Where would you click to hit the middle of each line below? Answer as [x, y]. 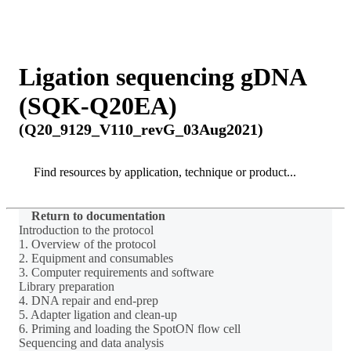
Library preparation [67, 286]
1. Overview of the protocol [87, 244]
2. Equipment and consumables [96, 258]
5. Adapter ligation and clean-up [98, 314]
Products [147, 20]
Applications [200, 20]
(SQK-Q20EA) [98, 106]
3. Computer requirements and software [116, 272]
